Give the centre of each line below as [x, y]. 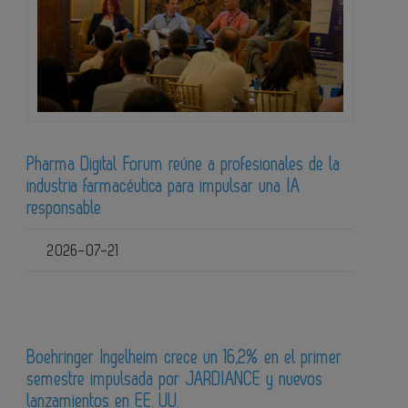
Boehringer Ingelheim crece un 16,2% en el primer [185, 357]
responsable [65, 208]
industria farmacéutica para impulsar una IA [164, 186]
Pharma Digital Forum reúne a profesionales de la [184, 164]
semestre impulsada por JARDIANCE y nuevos [175, 379]
